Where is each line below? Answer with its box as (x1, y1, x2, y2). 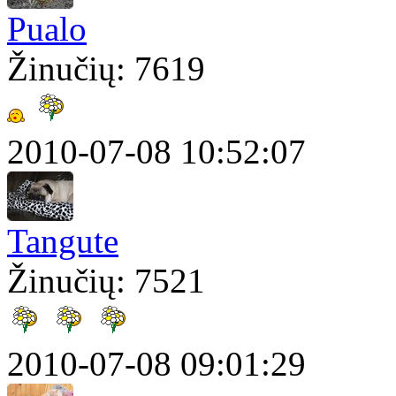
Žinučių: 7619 (7, 49, 205, 88)
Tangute (7, 222, 118, 261)
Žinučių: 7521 (7, 262, 205, 301)
